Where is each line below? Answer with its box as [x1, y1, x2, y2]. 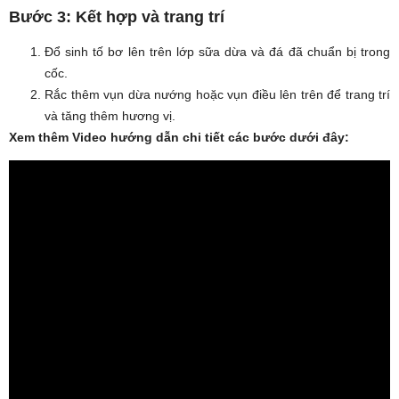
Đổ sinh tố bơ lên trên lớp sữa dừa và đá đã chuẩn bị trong [45, 44, 390, 59]
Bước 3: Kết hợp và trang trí [9, 7, 224, 26]
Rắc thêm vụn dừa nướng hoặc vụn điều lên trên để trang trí [45, 86, 390, 102]
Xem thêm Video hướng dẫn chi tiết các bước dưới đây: [9, 129, 349, 144]
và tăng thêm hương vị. [45, 108, 175, 123]
